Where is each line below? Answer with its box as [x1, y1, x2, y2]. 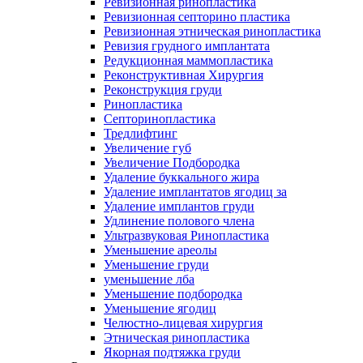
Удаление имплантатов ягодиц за [104, 184, 287, 199]
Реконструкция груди [104, 82, 222, 96]
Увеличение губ [104, 140, 191, 155]
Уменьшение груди [104, 257, 209, 271]
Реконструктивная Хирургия [104, 67, 263, 82]
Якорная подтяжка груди [104, 344, 241, 359]
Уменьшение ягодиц [104, 301, 216, 315]
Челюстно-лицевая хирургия [104, 315, 263, 330]
